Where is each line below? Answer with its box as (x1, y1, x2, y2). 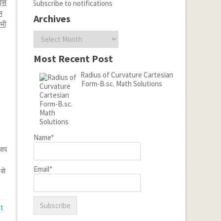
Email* (33, 164, 52, 174)
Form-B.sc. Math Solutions (81, 79, 162, 88)
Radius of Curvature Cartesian (80, 70, 173, 79)
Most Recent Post (33, 52, 113, 65)
